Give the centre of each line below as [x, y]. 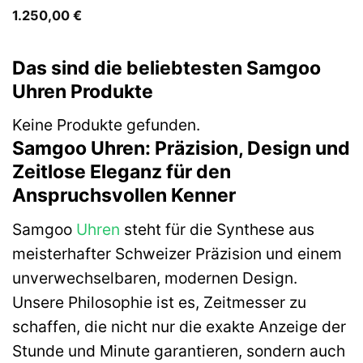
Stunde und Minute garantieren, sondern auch [179, 350]
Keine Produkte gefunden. [106, 125]
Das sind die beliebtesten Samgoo [167, 68]
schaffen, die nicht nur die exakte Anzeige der [179, 326]
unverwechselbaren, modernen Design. [155, 278]
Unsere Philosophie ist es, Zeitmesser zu [159, 302]
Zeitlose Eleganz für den [122, 172]
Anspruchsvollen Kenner [124, 196]
